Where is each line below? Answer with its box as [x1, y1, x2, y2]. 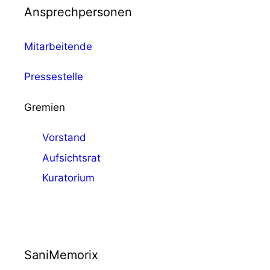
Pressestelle [24, 71, 83, 83]
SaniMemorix [24, 248, 98, 263]
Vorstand [42, 131, 86, 144]
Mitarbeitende [24, 40, 92, 52]
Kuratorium [42, 172, 95, 184]
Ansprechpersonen [24, 4, 132, 19]
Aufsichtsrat [42, 151, 101, 164]
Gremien [24, 101, 65, 113]
